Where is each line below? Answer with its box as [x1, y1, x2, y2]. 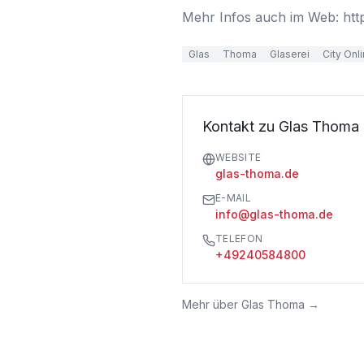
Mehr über [182, 297, 241, 311]
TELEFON [215, 232, 263, 245]
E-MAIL [215, 192, 251, 204]
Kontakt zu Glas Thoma [202, 118, 359, 135]
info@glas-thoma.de [215, 207, 333, 221]
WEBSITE [215, 151, 262, 163]
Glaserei [270, 48, 310, 60]
